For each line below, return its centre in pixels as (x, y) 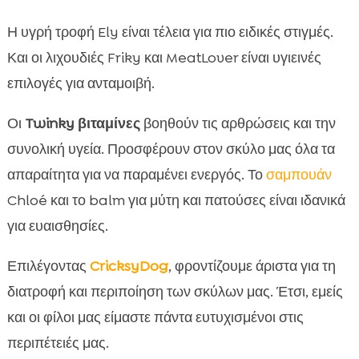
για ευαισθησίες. (57, 226)
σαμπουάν (298, 175)
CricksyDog (129, 266)
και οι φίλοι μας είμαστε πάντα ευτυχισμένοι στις (155, 318)
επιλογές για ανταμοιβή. (81, 84)
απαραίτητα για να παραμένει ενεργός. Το (136, 175)
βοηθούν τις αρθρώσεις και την (238, 124)
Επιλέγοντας (48, 266)
